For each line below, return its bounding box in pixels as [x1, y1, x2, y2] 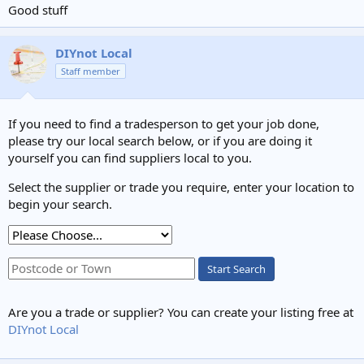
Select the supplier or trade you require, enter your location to [8, 178, 354, 195]
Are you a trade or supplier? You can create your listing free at [8, 303, 353, 320]
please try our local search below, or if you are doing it [8, 132, 312, 149]
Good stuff [8, 2, 67, 18]
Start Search [207, 261, 266, 276]
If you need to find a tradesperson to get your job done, [8, 115, 319, 132]
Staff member [61, 65, 120, 77]
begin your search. [8, 195, 112, 212]
